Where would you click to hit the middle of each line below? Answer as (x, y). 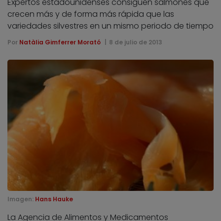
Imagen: (21, 199)
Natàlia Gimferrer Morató (60, 42)
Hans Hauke (54, 199)
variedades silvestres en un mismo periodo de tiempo (110, 26)
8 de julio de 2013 (135, 42)
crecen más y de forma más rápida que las (91, 14)
